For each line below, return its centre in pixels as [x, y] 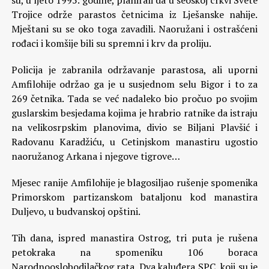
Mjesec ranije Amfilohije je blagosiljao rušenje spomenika [134, 183]
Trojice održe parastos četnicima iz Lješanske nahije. [134, 14]
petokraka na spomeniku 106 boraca [134, 252]
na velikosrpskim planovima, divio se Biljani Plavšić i [134, 127]
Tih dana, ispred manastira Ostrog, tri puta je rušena [134, 238]
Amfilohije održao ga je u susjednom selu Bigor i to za [134, 84]
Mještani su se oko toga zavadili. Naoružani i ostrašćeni [134, 29]
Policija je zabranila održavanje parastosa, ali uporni [134, 70]
